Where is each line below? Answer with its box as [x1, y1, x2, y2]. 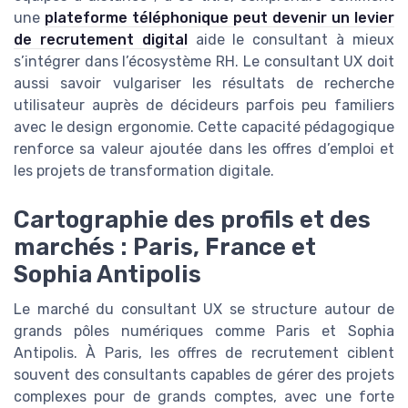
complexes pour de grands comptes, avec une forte [14, 387, 394, 405]
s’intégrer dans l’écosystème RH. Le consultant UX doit [14, 52, 394, 70]
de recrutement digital [14, 30, 188, 48]
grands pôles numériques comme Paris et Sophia [14, 321, 394, 340]
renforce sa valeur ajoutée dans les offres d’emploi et [14, 139, 394, 158]
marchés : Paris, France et [14, 232, 316, 260]
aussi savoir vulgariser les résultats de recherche [14, 74, 394, 92]
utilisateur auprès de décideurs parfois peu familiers [14, 96, 394, 114]
